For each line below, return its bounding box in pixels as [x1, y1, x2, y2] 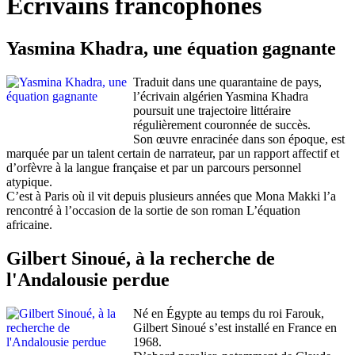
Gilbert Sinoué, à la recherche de [6, 247, 275, 269]
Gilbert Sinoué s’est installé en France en [133, 320, 337, 334]
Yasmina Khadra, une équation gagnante [6, 37, 336, 59]
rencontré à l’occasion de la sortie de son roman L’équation [6, 203, 300, 217]
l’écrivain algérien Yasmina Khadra [133, 89, 308, 103]
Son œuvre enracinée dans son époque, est [133, 132, 345, 146]
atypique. [6, 174, 52, 189]
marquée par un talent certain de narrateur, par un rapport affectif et [6, 146, 339, 160]
